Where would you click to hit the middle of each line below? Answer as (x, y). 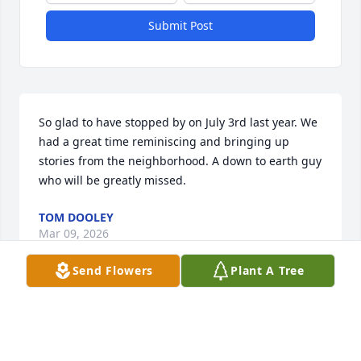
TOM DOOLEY (76, 218)
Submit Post (180, 26)
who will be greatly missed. (112, 180)
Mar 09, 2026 (74, 234)
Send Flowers (113, 270)
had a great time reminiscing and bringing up (164, 142)
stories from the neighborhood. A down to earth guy (180, 161)
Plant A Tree (268, 270)
